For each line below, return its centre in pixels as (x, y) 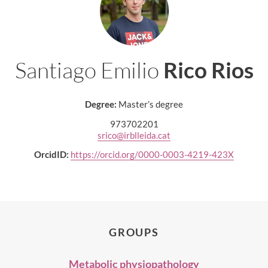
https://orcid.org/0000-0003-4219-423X (152, 155)
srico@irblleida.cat (134, 135)
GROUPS (134, 232)
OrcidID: (51, 155)
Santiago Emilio (89, 70)
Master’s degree (150, 104)
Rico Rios (208, 70)
